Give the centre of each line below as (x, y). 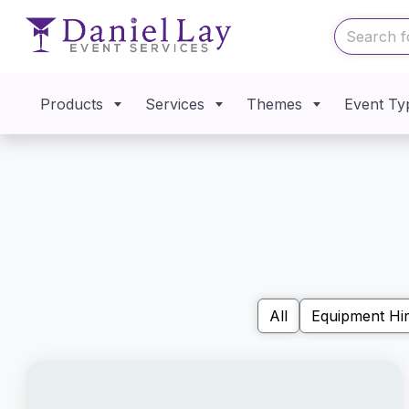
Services (175, 104)
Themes (275, 104)
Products (72, 104)
